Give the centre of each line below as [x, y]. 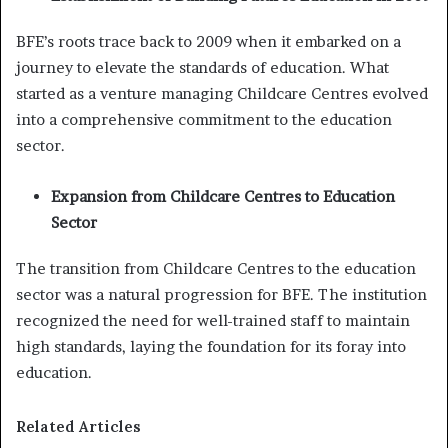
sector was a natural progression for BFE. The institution [221, 294]
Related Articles [78, 426]
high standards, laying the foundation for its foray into [211, 346]
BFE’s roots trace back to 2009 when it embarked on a [208, 41]
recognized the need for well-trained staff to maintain [213, 320]
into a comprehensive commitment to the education [204, 119]
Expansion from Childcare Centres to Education [223, 196]
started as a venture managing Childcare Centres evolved [222, 93]
